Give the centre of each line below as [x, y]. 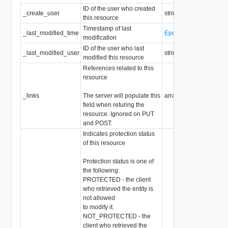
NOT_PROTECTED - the [117, 216]
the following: [101, 170]
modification [99, 37]
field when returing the [113, 105]
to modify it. [98, 207]
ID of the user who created [119, 8]
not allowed [99, 198]
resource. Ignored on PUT [118, 114]
